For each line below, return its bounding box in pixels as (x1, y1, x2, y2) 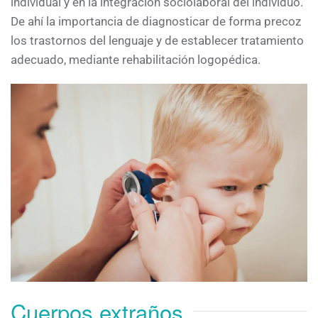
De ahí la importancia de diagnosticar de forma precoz (11, 14, 301, 29)
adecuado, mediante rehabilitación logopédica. (11, 53, 261, 67)
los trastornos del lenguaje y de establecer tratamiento (11, 33, 304, 48)
